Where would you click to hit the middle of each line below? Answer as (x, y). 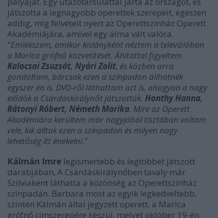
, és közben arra (145, 66)
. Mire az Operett (160, 109)
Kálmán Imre (35, 161)
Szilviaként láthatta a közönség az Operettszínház (102, 183)
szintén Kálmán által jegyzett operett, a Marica (97, 204)
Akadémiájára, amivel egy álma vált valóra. (91, 34)
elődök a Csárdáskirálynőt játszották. (76, 98)
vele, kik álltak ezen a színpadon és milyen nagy (92, 130)
